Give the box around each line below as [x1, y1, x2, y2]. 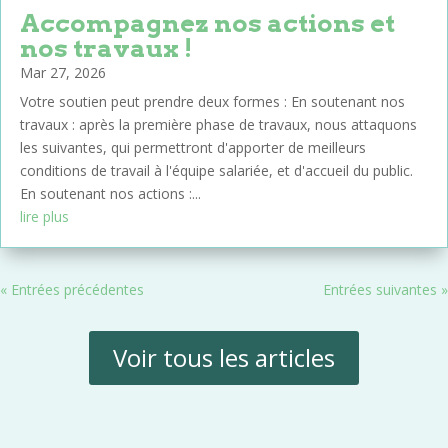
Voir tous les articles [113, 341, 335, 375]
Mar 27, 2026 [20, 63, 106, 83]
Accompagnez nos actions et [20, 8, 395, 39]
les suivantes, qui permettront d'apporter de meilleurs [20, 138, 366, 158]
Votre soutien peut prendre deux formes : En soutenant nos [20, 92, 405, 112]
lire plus [20, 207, 69, 227]
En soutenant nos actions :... [20, 184, 201, 204]
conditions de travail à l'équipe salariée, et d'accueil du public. [20, 161, 413, 181]
